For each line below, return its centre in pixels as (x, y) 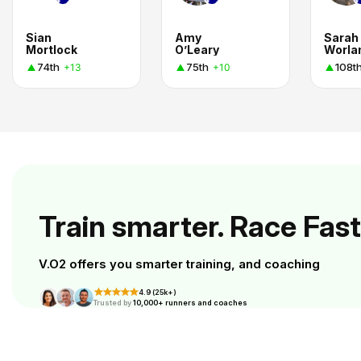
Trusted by (112, 303)
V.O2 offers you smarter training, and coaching (179, 264)
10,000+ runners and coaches (190, 303)
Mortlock (52, 50)
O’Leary (197, 50)
